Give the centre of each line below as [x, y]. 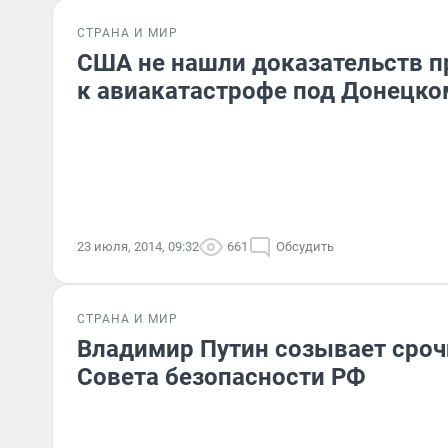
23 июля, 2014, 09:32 [138, 246]
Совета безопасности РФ [221, 377]
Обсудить [305, 246]
